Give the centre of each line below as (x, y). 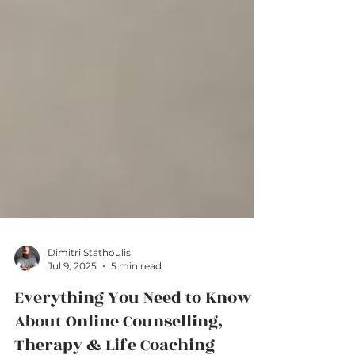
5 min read (136, 298)
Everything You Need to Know (133, 329)
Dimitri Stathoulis (89, 284)
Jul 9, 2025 (72, 298)
